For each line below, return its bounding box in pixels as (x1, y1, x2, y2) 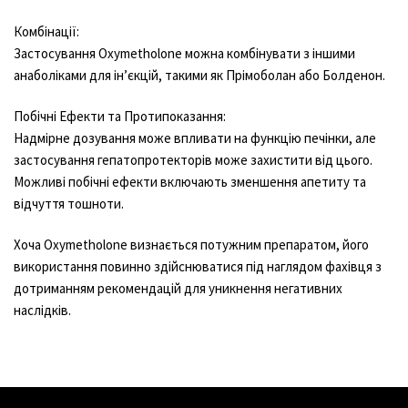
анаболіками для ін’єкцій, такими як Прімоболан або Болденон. (14, 66, 385, 84)
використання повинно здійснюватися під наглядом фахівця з (14, 258, 382, 276)
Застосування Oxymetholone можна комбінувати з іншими (14, 44, 355, 62)
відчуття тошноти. (14, 195, 124, 213)
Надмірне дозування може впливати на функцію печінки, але (14, 129, 376, 148)
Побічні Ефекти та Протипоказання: (14, 107, 226, 126)
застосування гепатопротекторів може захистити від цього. (14, 151, 372, 169)
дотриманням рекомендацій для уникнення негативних (14, 280, 342, 298)
